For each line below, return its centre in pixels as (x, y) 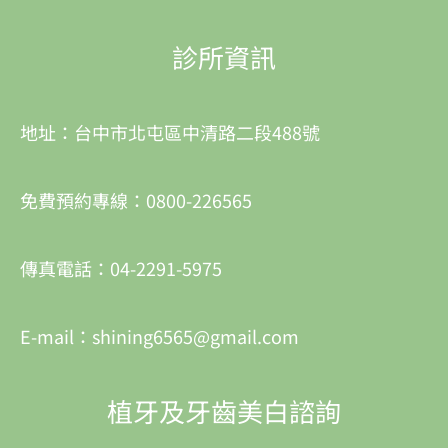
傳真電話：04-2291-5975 (121, 268)
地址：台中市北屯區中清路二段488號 (170, 132)
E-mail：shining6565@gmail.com (159, 336)
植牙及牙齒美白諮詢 (224, 411)
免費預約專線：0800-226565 (136, 200)
